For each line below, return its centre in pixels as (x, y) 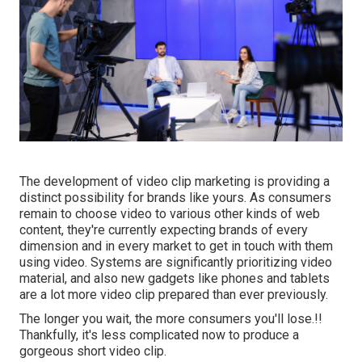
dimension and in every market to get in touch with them (176, 246)
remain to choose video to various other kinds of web (170, 213)
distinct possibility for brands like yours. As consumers (175, 197)
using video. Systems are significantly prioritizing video (176, 262)
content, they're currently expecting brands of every (164, 229)
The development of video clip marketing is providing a (175, 181)
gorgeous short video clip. (93, 351)
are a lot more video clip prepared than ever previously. (174, 294)
